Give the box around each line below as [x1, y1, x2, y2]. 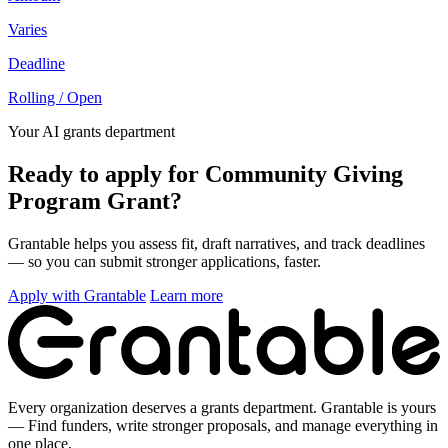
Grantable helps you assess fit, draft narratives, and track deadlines [8, 235, 425, 253]
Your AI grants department [8, 123, 175, 141]
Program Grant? [8, 188, 182, 215]
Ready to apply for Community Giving [8, 161, 403, 188]
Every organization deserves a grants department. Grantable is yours [8, 399, 436, 417]
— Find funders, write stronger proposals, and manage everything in [8, 417, 438, 435]
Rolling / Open [8, 89, 102, 107]
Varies [8, 21, 47, 39]
